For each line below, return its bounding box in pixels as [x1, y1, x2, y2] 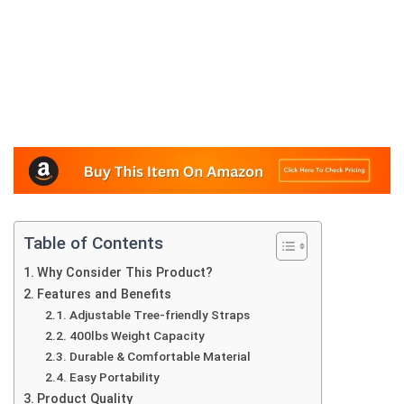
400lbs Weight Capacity [69, 327, 205, 343]
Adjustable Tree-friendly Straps [69, 307, 250, 322]
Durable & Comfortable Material [69, 348, 251, 363]
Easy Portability [69, 369, 160, 384]
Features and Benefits [36, 286, 171, 302]
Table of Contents [23, 233, 163, 254]
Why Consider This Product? [36, 264, 213, 280]
